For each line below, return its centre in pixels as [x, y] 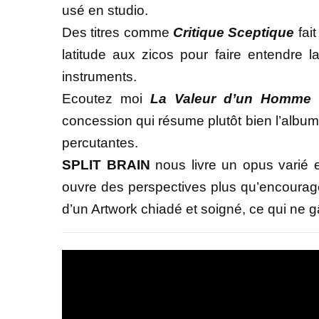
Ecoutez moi [106, 99]
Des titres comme [117, 33]
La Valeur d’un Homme [230, 99]
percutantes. [100, 143]
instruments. [99, 77]
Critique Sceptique [234, 33]
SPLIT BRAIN [109, 165]
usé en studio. [105, 11]
